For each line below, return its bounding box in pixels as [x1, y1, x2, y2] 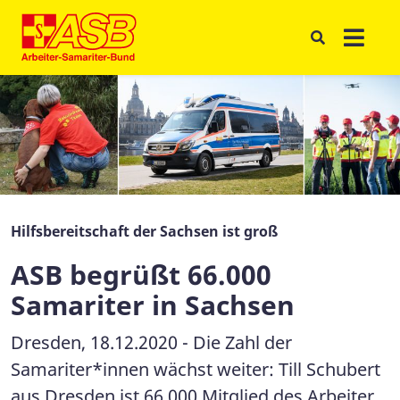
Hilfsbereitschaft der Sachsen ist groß [11, 221, 278, 242]
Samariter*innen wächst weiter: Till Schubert [11, 357, 380, 382]
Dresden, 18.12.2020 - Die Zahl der [11, 330, 292, 355]
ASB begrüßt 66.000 [11, 256, 271, 294]
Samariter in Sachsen [11, 287, 295, 324]
